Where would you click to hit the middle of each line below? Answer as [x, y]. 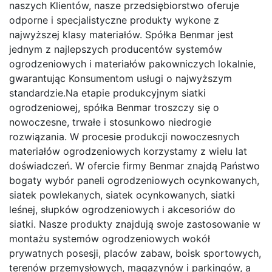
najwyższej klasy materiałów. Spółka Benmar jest [121, 34]
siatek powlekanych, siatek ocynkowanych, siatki [122, 195]
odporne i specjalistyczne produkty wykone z [114, 20]
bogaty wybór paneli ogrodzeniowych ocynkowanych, [134, 180]
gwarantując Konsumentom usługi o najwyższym [121, 78]
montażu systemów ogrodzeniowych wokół [110, 238]
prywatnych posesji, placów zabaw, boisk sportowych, [135, 253]
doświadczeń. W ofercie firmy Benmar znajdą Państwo [134, 165]
